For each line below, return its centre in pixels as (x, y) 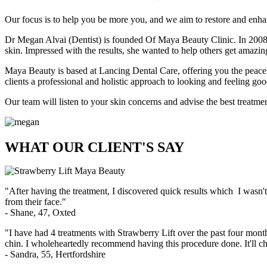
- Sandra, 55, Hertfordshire (55, 254)
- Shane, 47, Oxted (40, 213)
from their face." (35, 202)
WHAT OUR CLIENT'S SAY (94, 147)
